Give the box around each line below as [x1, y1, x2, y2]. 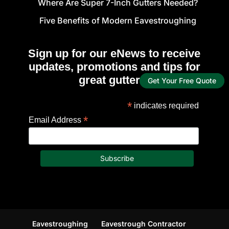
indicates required [132, 101, 199, 110]
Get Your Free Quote [148, 76, 217, 85]
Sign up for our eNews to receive [28, 47, 201, 60]
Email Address [28, 116, 83, 125]
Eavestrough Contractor [101, 219, 186, 228]
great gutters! [79, 74, 150, 87]
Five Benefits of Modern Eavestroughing [39, 15, 197, 26]
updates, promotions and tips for [28, 60, 200, 74]
